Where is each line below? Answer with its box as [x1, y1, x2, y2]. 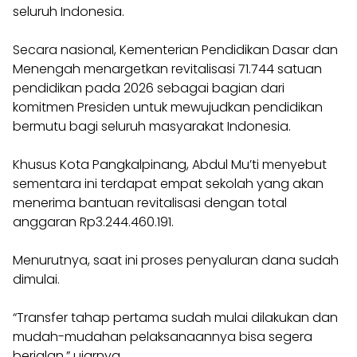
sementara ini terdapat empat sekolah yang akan [13, 175, 324, 193]
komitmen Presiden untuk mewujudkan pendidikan [13, 98, 323, 116]
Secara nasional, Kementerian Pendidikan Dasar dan [13, 41, 338, 59]
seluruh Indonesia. [13, 2, 124, 21]
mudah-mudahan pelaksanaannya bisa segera [13, 328, 312, 346]
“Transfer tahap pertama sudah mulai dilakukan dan [13, 308, 338, 327]
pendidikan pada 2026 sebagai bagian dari [13, 79, 284, 97]
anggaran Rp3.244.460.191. [13, 213, 174, 231]
